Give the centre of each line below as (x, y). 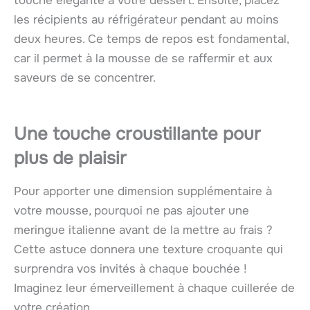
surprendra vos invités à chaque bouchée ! (130, 269)
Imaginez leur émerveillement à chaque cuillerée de (154, 289)
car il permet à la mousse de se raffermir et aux (143, 58)
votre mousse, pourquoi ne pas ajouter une (131, 211)
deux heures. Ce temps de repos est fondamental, (151, 39)
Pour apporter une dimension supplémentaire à (143, 192)
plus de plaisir (70, 158)
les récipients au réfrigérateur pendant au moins (146, 19)
